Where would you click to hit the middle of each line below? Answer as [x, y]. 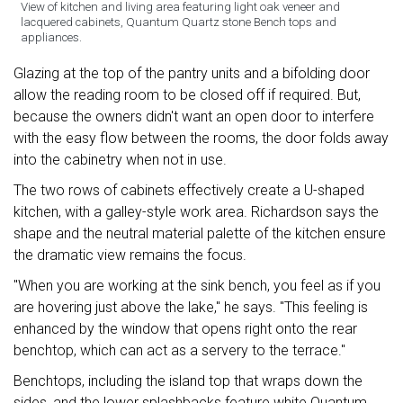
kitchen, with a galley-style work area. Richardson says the [196, 212]
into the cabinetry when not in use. [120, 160]
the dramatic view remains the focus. [130, 255]
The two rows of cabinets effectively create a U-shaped [189, 191]
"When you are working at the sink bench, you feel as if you [197, 286]
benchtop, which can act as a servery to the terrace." [179, 351]
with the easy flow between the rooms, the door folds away [201, 139]
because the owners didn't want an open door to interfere [194, 117]
